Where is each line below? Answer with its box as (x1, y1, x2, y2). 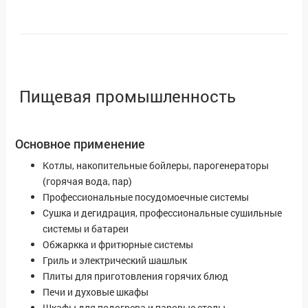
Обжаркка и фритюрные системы (43, 238, 193, 252)
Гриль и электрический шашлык (43, 254, 187, 267)
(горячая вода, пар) (43, 175, 132, 188)
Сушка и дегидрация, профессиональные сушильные (43, 206, 282, 220)
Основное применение (15, 135, 145, 153)
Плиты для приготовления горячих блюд (43, 269, 228, 283)
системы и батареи (43, 222, 129, 236)
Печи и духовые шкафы (43, 285, 148, 299)
